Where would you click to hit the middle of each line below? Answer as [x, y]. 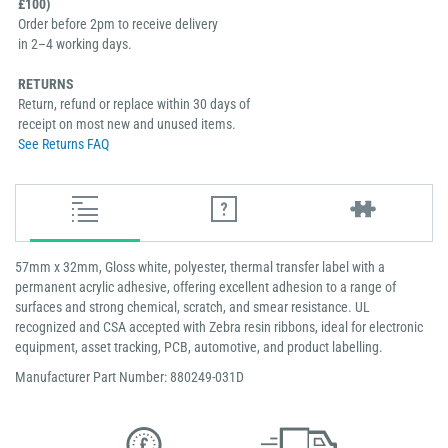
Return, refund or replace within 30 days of [134, 104]
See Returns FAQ [63, 144]
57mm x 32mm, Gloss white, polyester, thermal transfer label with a [200, 267]
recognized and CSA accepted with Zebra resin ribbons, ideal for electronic [219, 327]
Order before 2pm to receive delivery [118, 24]
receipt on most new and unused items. [127, 124]
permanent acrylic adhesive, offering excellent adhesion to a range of [205, 287]
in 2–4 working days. [75, 44]
